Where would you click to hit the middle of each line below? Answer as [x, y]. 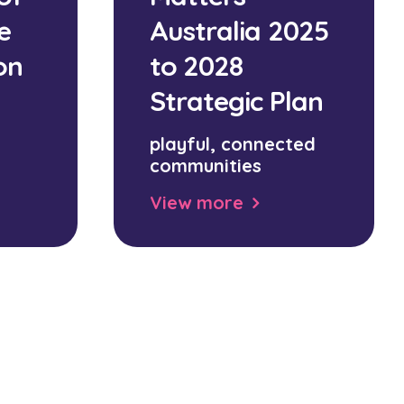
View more [196, 202]
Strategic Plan [236, 101]
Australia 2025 [239, 31]
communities [205, 165]
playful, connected [232, 144]
